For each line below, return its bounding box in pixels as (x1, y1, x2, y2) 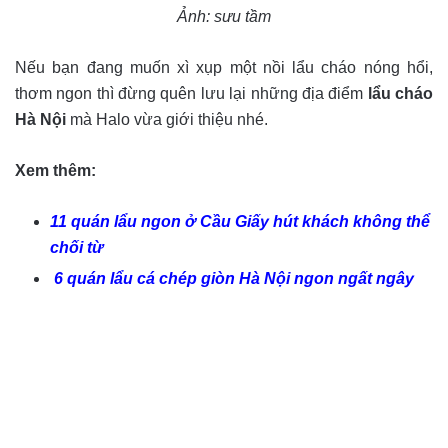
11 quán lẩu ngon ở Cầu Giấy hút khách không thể (50, 212, 430, 230)
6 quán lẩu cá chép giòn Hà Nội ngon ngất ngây (50, 269, 414, 287)
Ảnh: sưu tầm (177, 7, 271, 25)
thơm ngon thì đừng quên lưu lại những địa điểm (15, 84, 368, 102)
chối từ (50, 238, 103, 256)
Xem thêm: (15, 161, 96, 179)
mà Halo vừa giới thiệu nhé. (66, 110, 272, 128)
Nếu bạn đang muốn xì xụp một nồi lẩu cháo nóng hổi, (15, 58, 433, 76)
